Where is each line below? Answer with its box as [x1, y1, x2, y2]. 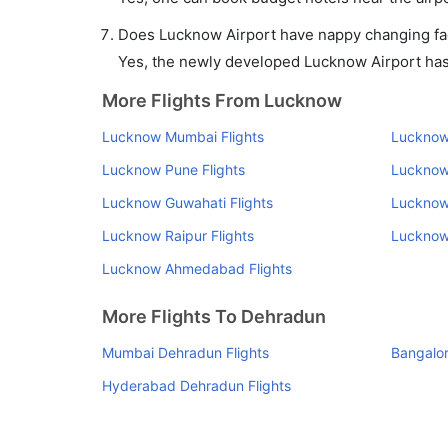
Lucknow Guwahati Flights [102, 194, 273, 211]
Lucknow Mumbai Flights [102, 128, 264, 145]
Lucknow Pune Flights [102, 161, 245, 178]
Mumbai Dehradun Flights [102, 344, 269, 361]
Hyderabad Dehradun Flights [102, 377, 291, 394]
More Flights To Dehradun [102, 306, 326, 327]
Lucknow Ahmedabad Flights [102, 260, 292, 277]
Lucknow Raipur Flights [102, 227, 254, 244]
